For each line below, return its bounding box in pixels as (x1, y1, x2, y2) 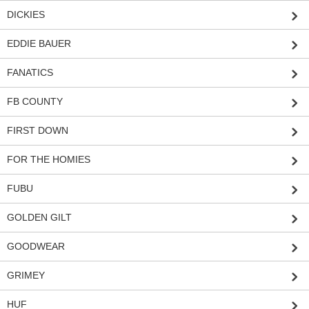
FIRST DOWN (7, 125, 68, 137)
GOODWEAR (7, 241, 65, 252)
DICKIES (7, 9, 45, 21)
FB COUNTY (7, 96, 63, 108)
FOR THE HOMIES (7, 154, 90, 166)
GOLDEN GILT (7, 212, 72, 223)
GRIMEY (7, 270, 45, 281)
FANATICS (7, 67, 53, 79)
